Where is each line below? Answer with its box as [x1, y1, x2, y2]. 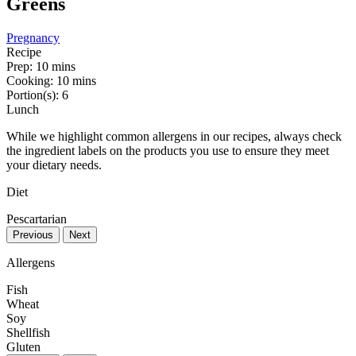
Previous [13, 228, 53, 241]
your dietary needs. [6, 157, 102, 172]
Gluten [6, 339, 41, 354]
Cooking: [6, 73, 56, 87]
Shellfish [6, 325, 50, 339]
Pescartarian [6, 211, 67, 226]
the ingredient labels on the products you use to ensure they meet [6, 143, 329, 157]
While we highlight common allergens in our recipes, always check [6, 129, 342, 143]
